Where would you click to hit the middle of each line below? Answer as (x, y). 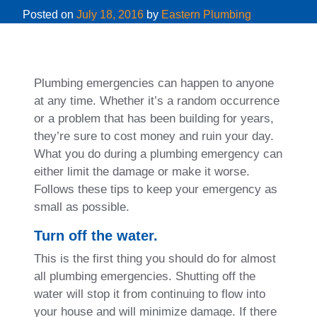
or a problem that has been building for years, (154, 118)
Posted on (50, 14)
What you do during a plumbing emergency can (158, 154)
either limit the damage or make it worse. (142, 171)
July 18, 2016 (110, 14)
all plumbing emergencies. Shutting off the (145, 276)
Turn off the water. (96, 235)
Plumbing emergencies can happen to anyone (154, 83)
